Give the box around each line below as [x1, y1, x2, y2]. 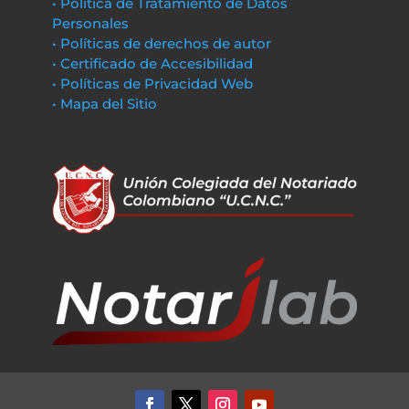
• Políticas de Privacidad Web [51, 75, 253, 92]
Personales [51, 15, 129, 32]
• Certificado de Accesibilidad [51, 55, 253, 72]
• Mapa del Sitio [51, 95, 161, 112]
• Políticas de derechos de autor [51, 35, 271, 52]
